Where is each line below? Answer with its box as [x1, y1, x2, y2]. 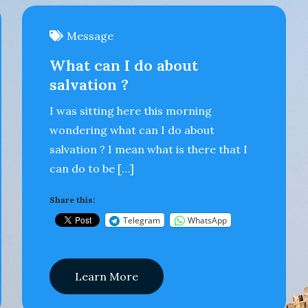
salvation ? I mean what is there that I [49, 142, 248, 156]
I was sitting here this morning [49, 104, 212, 118]
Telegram [123, 214, 161, 226]
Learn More [75, 269, 139, 283]
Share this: [49, 195, 96, 205]
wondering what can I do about [49, 123, 215, 137]
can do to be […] [49, 162, 135, 175]
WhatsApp [188, 214, 228, 226]
